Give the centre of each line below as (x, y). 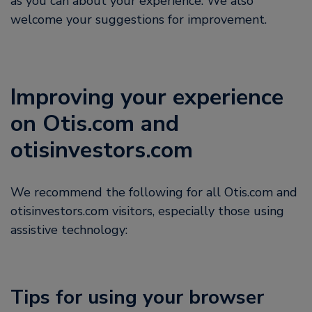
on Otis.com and (95, 124)
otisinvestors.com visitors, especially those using (147, 211)
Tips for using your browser (137, 297)
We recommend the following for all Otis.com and (154, 192)
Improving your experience (147, 97)
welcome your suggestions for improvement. (139, 19)
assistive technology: (69, 230)
